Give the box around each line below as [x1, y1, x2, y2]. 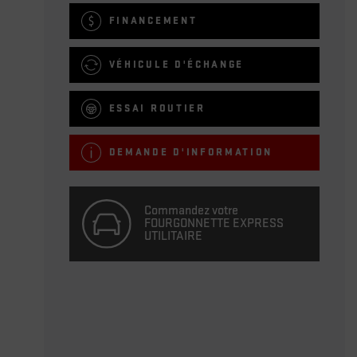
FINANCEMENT [108, 14, 198, 27]
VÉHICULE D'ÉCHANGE [108, 57, 244, 71]
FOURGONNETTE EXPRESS [144, 215, 284, 231]
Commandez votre [144, 202, 239, 218]
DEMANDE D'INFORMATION [108, 145, 273, 159]
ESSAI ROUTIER [108, 101, 206, 115]
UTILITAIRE [144, 228, 203, 244]
